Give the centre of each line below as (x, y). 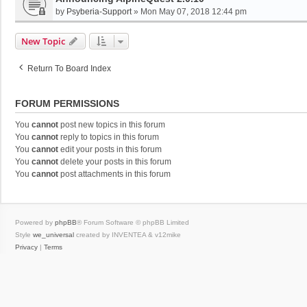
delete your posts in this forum (115, 162)
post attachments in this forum (114, 174)
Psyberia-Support (99, 12)
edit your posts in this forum (110, 149)
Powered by (35, 222)
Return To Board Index (69, 69)
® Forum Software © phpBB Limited (133, 222)
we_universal (53, 235)
